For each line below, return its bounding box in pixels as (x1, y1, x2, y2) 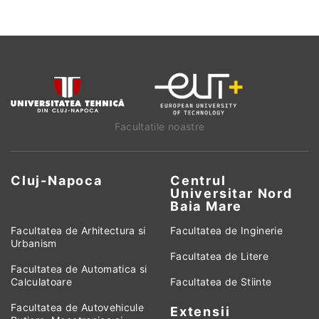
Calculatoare (11, 276, 73, 288)
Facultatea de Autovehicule (11, 301, 145, 314)
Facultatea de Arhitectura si (11, 224, 146, 237)
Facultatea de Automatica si (11, 263, 147, 276)
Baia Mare (170, 199, 243, 214)
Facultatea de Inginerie (170, 224, 283, 237)
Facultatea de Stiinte (170, 276, 272, 288)
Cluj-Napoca (11, 173, 103, 189)
